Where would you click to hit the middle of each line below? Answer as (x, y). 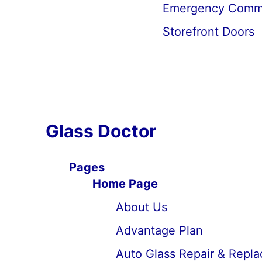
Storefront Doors (208, 32)
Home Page (125, 184)
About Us (141, 207)
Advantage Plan (159, 230)
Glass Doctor (101, 131)
